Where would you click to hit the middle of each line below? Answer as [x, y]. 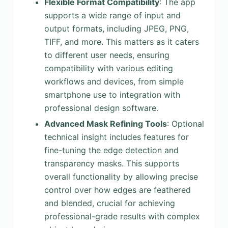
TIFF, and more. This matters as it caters [121, 41]
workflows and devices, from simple [114, 81]
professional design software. [101, 108]
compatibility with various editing [108, 68]
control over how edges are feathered [117, 190]
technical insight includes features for [116, 137]
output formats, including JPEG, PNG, [116, 28]
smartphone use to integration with [112, 94]
